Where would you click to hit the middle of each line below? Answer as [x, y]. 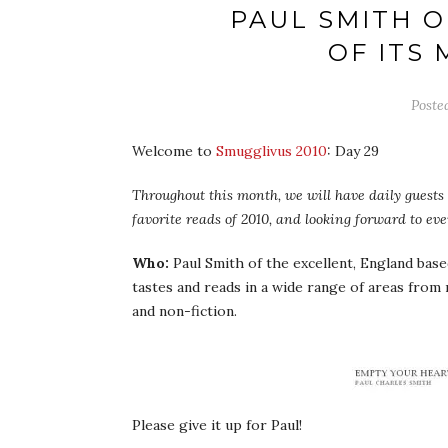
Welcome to [174, 151]
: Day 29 [353, 151]
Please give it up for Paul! [217, 425]
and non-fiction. [184, 311]
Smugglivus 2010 [271, 151]
